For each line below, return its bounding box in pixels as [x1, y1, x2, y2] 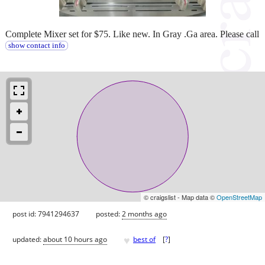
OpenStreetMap [216, 192, 262, 202]
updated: [12, 234, 43, 245]
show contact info [8, 41, 65, 50]
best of [133, 234, 156, 245]
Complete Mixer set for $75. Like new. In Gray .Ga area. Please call [5, 28, 259, 39]
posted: [96, 208, 122, 219]
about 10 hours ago [43, 234, 107, 245]
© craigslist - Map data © [144, 192, 216, 202]
